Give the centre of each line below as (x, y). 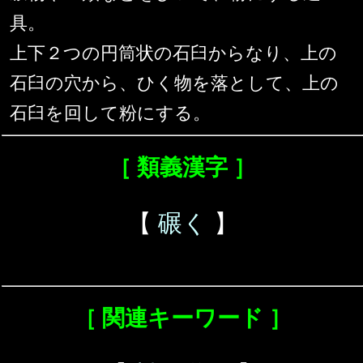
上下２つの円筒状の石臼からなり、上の (173, 53)
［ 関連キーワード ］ (182, 318)
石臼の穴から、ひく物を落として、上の (174, 83)
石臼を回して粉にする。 (110, 113)
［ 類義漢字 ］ (182, 168)
